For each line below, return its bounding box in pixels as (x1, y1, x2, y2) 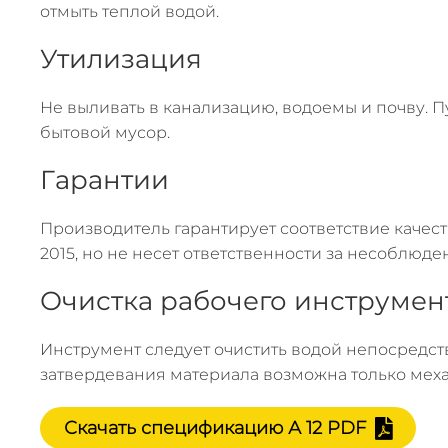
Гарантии (40, 164, 169, 196)
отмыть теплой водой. (40, 2, 219, 21)
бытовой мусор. (40, 123, 170, 142)
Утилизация (40, 43, 202, 75)
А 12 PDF (288, 416, 366, 439)
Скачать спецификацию (64, 416, 288, 439)
